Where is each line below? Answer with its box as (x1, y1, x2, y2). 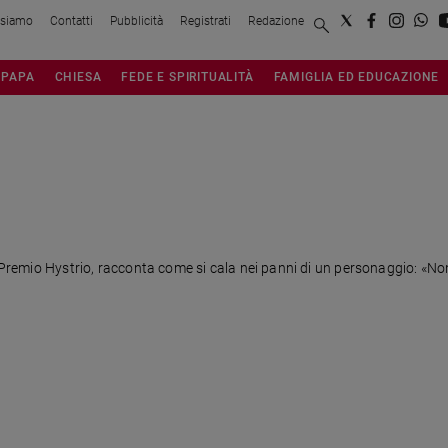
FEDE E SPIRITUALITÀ (121, 68, 254, 84)
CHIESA (54, 68, 102, 84)
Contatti (50, 13, 93, 28)
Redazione (248, 13, 304, 28)
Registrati (180, 13, 231, 28)
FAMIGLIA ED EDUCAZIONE (273, 68, 440, 84)
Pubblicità (110, 13, 163, 28)
